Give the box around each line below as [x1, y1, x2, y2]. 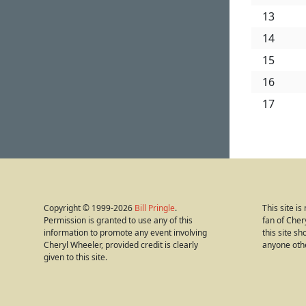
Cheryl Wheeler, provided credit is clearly [44, 239, 198, 251]
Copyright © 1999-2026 [44, 202, 135, 214]
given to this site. [44, 251, 107, 264]
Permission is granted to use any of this [44, 214, 193, 227]
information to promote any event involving [44, 227, 207, 239]
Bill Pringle [135, 202, 175, 214]
